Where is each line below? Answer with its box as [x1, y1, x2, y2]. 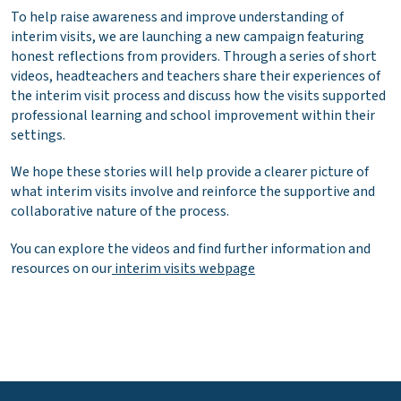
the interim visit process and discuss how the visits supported [11, 86, 386, 107]
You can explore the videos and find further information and [11, 238, 371, 259]
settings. [11, 125, 65, 146]
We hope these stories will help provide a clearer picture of [11, 162, 369, 183]
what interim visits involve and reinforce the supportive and [11, 182, 375, 202]
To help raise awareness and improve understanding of [11, 7, 344, 28]
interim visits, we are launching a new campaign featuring [11, 27, 364, 47]
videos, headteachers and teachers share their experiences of [11, 66, 380, 87]
